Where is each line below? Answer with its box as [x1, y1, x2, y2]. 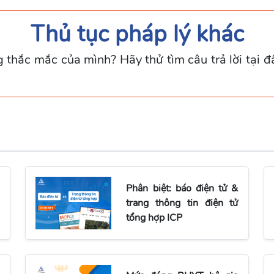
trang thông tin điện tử [126, 196, 239, 210]
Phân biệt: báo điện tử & [126, 181, 239, 195]
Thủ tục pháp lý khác [30, 19, 244, 50]
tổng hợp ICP [126, 210, 183, 224]
